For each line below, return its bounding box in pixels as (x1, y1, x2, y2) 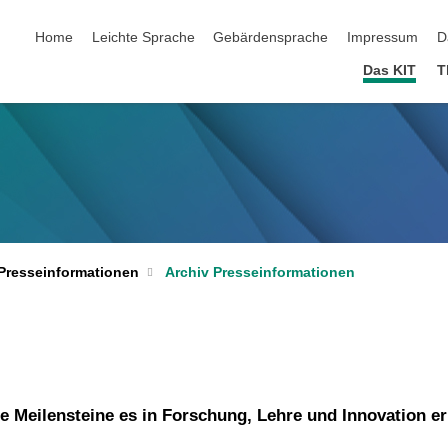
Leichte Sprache (91, 30, 195, 46)
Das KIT (362, 62, 416, 78)
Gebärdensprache (213, 30, 329, 46)
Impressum (347, 30, 419, 46)
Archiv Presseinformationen (164, 264, 355, 280)
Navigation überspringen (35, 9, 191, 25)
